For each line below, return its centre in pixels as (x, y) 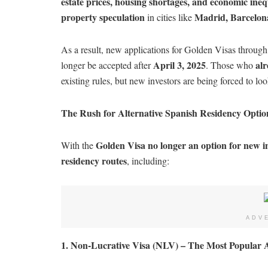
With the (78, 145)
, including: (148, 160)
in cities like (170, 17)
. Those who (231, 65)
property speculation (103, 17)
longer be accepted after (107, 65)
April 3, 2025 (179, 65)
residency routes (94, 160)
